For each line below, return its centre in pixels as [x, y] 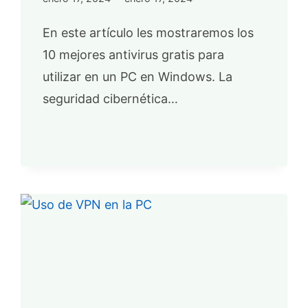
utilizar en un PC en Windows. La [138, 76]
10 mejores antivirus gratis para [134, 54]
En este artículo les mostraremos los [148, 32]
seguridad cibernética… [111, 98]
